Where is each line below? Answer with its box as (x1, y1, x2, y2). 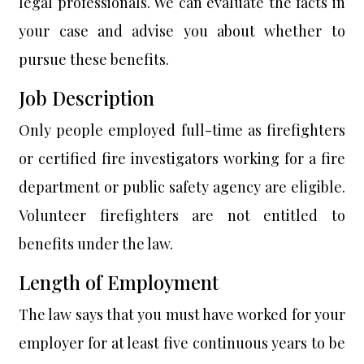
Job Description (19, 85, 155, 110)
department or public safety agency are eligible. (19, 177, 345, 197)
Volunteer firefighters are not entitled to (19, 206, 345, 225)
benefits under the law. (19, 234, 174, 253)
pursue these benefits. (19, 50, 170, 69)
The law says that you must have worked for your (19, 305, 345, 324)
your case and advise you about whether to (19, 21, 345, 41)
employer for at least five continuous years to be (19, 333, 345, 353)
